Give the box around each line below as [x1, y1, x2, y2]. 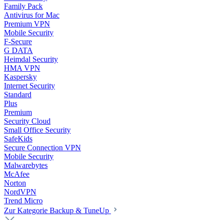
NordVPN [4, 188, 36, 196]
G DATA [4, 46, 33, 55]
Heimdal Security [4, 55, 58, 63]
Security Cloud [4, 117, 51, 125]
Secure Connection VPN [4, 143, 81, 152]
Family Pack [4, 2, 43, 10]
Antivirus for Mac [4, 11, 59, 19]
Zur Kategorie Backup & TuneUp [4, 206, 111, 215]
